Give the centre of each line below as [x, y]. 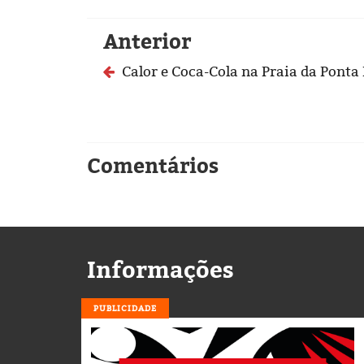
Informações [160, 270]
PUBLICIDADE [125, 308]
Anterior [147, 41]
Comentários [153, 166]
